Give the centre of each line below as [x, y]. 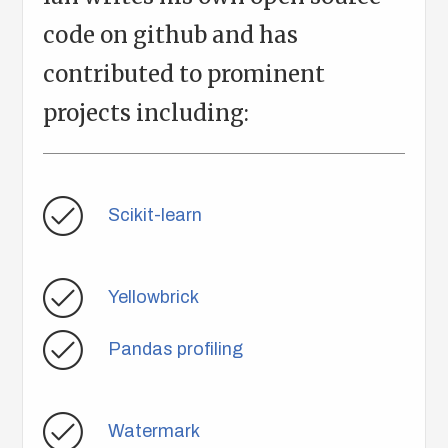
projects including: [146, 113]
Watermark [154, 430]
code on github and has [171, 35]
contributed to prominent [184, 74]
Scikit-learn [155, 214]
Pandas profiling [176, 348]
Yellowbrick [154, 296]
